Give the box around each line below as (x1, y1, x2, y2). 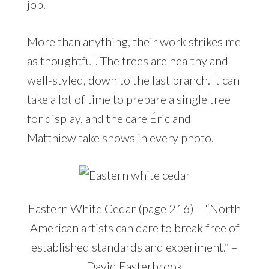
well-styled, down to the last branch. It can (26, 73, 240, 88)
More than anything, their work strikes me (26, 34, 241, 49)
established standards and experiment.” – (31, 240, 238, 255)
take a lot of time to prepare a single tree (26, 92, 231, 107)
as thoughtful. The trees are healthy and (26, 53, 228, 68)
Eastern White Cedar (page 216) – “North (28, 201, 241, 216)
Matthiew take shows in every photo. (26, 130, 214, 145)
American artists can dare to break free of (29, 220, 240, 235)
